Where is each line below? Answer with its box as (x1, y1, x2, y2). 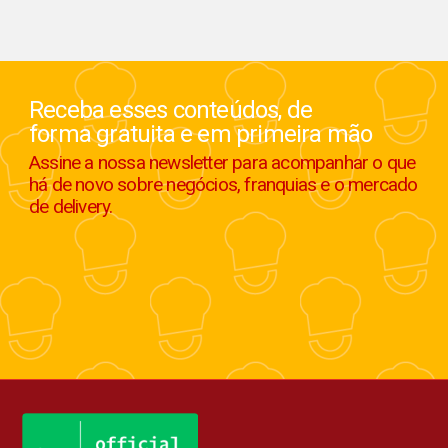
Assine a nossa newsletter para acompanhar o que (28, 151, 416, 175)
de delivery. (28, 195, 113, 219)
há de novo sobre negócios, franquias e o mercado (28, 173, 418, 197)
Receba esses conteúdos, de (28, 96, 313, 125)
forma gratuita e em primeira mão (28, 120, 373, 149)
